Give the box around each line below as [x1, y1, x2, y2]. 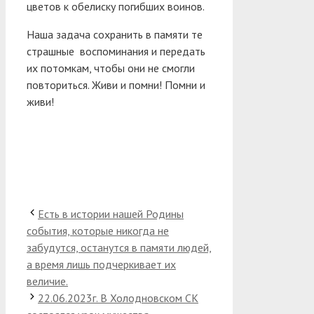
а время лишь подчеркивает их [27, 257, 176, 271]
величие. [27, 273, 68, 288]
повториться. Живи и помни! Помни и [27, 77, 205, 92]
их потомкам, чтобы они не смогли [27, 60, 195, 75]
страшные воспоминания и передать [27, 43, 205, 58]
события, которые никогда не [27, 223, 169, 238]
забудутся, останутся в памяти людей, [27, 240, 212, 254]
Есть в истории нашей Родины [38, 206, 184, 221]
